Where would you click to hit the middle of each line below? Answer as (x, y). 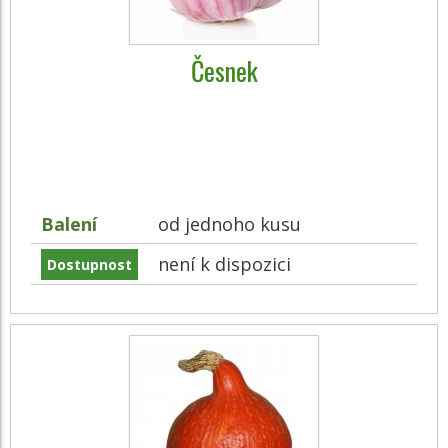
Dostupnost (89, 264)
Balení (69, 224)
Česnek (224, 70)
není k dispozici (224, 264)
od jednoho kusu (229, 224)
